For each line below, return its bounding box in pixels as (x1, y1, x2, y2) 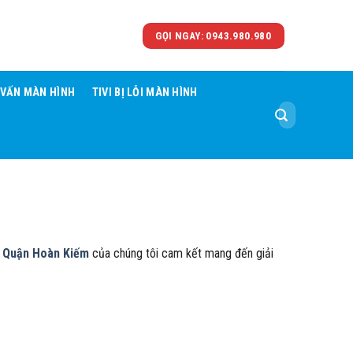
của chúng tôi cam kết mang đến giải (89, 245, 273, 261)
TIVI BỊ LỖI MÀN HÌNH (91, 86, 198, 99)
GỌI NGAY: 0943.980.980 (155, 29, 272, 42)
